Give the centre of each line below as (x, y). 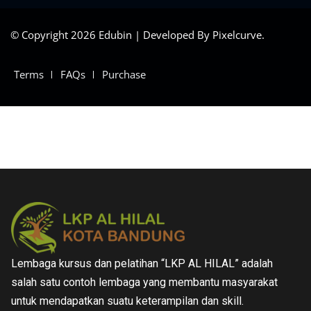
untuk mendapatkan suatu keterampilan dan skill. (127, 301)
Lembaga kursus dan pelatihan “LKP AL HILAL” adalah (142, 264)
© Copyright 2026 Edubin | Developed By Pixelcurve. (137, 35)
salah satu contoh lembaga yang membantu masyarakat (144, 283)
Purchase (124, 75)
